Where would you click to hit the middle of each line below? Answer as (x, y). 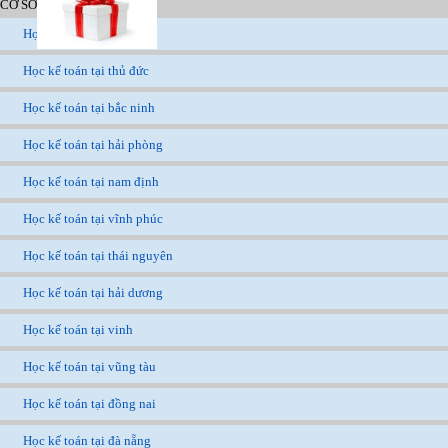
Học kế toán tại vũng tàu (89, 367)
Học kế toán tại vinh (78, 330)
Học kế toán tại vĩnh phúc (93, 219)
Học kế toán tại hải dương (93, 293)
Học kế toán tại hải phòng (93, 145)
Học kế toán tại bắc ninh (89, 108)
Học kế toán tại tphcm (82, 34)
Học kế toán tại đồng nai (89, 404)
